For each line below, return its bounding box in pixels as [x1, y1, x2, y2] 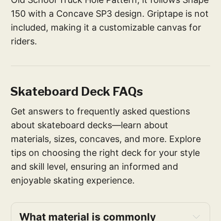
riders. [11, 36, 37, 47]
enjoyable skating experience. [11, 175, 135, 186]
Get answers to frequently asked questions [11, 106, 190, 117]
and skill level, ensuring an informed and [11, 161, 179, 172]
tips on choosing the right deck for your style [11, 147, 200, 158]
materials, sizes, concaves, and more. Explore [11, 134, 201, 145]
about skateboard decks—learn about [11, 120, 169, 131]
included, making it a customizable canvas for [11, 22, 202, 33]
